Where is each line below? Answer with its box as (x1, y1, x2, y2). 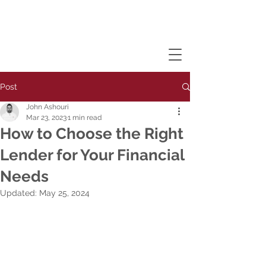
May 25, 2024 (39, 188, 90, 198)
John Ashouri (26, 103, 69, 111)
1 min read (68, 113, 102, 122)
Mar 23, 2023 (26, 113, 66, 122)
